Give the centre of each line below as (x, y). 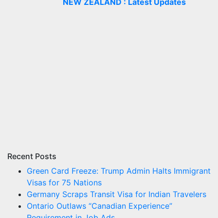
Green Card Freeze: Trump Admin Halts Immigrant (119, 171)
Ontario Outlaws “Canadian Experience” (100, 206)
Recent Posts (32, 156)
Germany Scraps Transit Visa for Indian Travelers (117, 194)
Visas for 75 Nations (64, 182)
